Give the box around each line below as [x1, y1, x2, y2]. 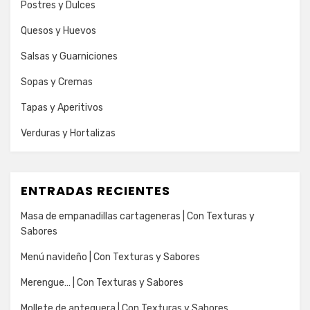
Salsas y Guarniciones [21, 50, 118, 62]
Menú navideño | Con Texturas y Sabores [21, 250, 200, 263]
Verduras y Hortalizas [21, 127, 116, 139]
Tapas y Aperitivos [21, 101, 103, 113]
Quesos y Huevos [21, 24, 96, 37]
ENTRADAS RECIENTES [21, 181, 170, 199]
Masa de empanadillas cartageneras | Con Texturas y [21, 210, 255, 222]
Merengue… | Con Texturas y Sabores [21, 276, 183, 289]
